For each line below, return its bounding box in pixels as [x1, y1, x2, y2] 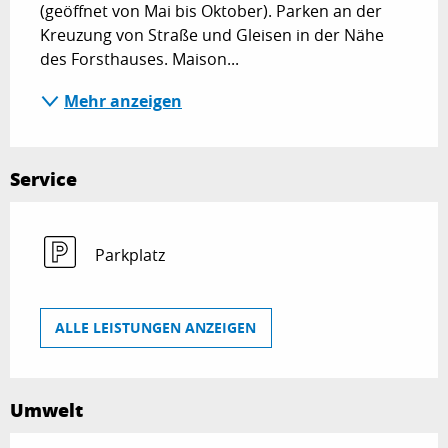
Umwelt [10, 397, 83, 424]
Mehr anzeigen [64, 89, 182, 112]
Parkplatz [95, 243, 165, 266]
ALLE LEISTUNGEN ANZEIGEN [55, 318, 257, 339]
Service [10, 165, 77, 192]
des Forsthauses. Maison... [40, 47, 239, 70]
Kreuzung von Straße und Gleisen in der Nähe [40, 23, 384, 46]
